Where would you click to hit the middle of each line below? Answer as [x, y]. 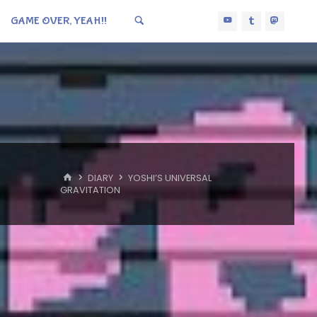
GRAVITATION [90, 190]
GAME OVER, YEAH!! [58, 21]
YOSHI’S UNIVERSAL [170, 178]
